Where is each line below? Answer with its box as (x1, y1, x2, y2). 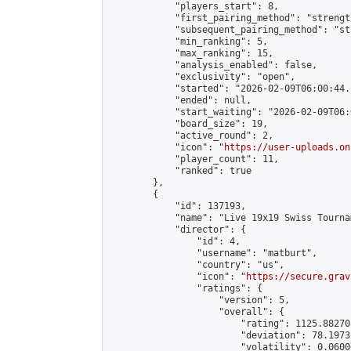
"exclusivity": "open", (109, 71, 295, 82)
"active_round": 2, (109, 130, 273, 141)
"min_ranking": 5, (109, 36, 268, 47)
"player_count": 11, (109, 154, 279, 165)
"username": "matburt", (109, 248, 317, 259)
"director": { (109, 224, 246, 235)
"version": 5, (109, 295, 290, 306)
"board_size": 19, (109, 118, 268, 129)
